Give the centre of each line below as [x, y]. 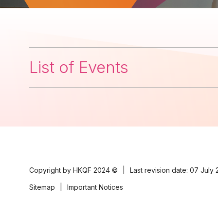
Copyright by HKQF [61, 170]
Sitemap [42, 187]
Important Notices [95, 187]
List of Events [79, 67]
